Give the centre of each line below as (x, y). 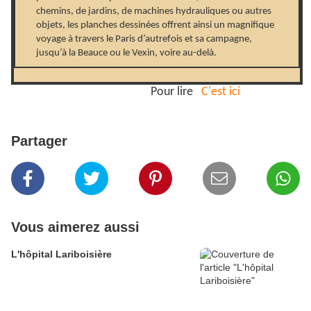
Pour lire (175, 92)
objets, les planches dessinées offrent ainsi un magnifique (155, 26)
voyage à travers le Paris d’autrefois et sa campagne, (144, 40)
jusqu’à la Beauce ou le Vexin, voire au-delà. (126, 53)
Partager (39, 141)
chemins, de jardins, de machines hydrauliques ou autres (154, 12)
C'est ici (221, 92)
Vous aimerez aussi (75, 227)
